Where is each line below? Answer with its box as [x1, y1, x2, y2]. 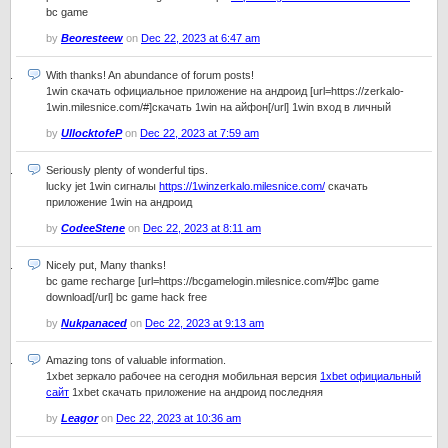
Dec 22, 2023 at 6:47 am [141, 32, 260, 44]
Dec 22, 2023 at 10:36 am [116, 412, 241, 424]
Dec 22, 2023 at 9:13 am [145, 317, 264, 329]
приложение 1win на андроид [46, 196, 192, 208]
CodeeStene [61, 222, 125, 234]
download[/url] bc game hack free [46, 291, 207, 303]
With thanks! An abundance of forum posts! [46, 69, 254, 81]
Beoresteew [61, 32, 123, 44]
